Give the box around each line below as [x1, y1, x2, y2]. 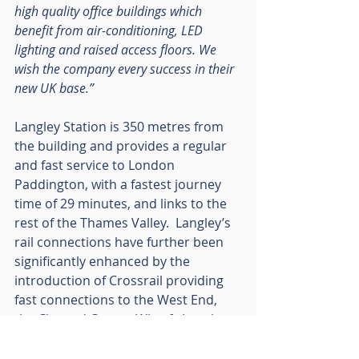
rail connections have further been [14, 233, 227, 252]
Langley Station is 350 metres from [14, 118, 227, 136]
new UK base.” [14, 79, 94, 98]
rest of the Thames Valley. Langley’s [14, 214, 234, 232]
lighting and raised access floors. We [14, 41, 220, 59]
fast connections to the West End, [14, 291, 220, 309]
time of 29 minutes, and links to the [14, 195, 230, 213]
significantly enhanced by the [14, 252, 193, 271]
